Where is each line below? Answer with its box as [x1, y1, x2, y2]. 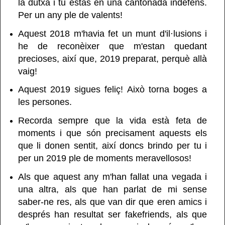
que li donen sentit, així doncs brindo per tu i [18, 141, 207, 151]
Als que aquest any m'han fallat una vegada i [18, 172, 207, 182]
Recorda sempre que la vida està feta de [18, 116, 207, 126]
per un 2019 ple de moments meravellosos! [18, 153, 191, 164]
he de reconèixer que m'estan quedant [18, 41, 207, 51]
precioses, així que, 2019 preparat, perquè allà [18, 53, 207, 64]
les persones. [18, 97, 72, 107]
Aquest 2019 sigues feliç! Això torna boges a [18, 84, 207, 95]
